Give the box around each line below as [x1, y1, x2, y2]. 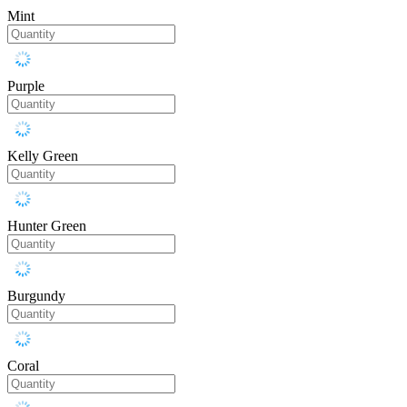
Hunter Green [7, 218, 86, 234]
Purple [7, 78, 45, 94]
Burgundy [7, 288, 65, 304]
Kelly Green [7, 148, 78, 164]
